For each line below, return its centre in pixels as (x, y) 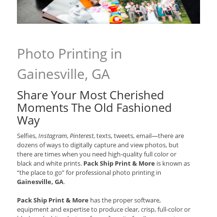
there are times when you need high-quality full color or (97, 154)
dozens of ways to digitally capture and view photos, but (98, 145)
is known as (172, 163)
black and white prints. (50, 163)
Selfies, (28, 136)
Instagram (53, 136)
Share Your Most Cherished (91, 95)
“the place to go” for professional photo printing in (89, 173)
